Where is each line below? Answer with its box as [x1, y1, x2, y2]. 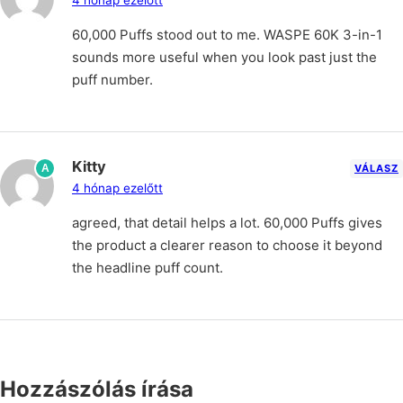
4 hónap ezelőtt [72, 180, 163, 195]
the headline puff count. [72, 258, 223, 276]
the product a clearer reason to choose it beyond [72, 236, 382, 254]
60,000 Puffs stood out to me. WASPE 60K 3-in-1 [72, 25, 382, 43]
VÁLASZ [354, 161, 399, 175]
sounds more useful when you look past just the [72, 48, 377, 66]
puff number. [72, 70, 153, 88]
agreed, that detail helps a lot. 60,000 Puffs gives [72, 213, 382, 231]
